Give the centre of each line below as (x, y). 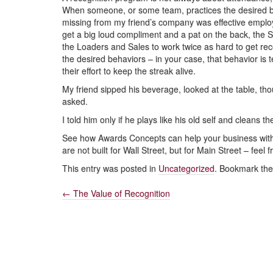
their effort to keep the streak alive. (129, 71)
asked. (75, 101)
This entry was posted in (110, 168)
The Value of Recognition (120, 193)
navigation (110, 244)
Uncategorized (186, 168)
